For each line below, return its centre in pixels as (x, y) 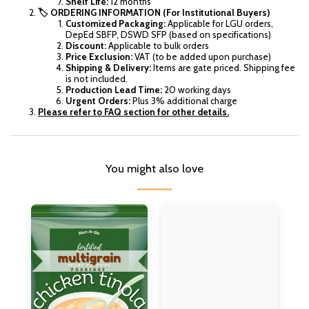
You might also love (154, 168)
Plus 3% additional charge (184, 100)
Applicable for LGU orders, (219, 23)
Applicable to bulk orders (158, 45)
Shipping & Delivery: (108, 67)
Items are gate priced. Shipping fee (223, 67)
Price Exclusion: (100, 56)
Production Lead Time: (115, 89)
